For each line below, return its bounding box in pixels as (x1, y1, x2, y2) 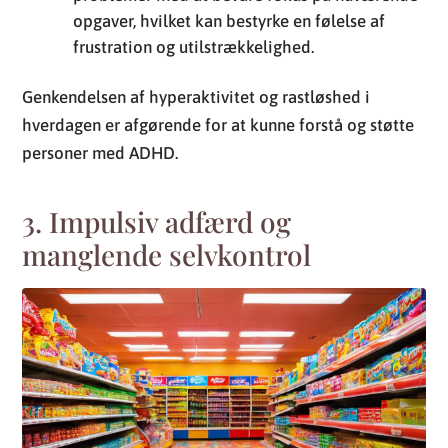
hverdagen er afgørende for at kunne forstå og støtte (22, 114, 415, 135)
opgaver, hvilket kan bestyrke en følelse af (73, 10, 386, 31)
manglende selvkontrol (22, 235, 312, 273)
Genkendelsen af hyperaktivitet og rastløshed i (22, 86, 371, 107)
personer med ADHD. (22, 142, 179, 163)
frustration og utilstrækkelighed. (73, 36, 315, 57)
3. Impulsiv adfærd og (22, 202, 292, 240)
